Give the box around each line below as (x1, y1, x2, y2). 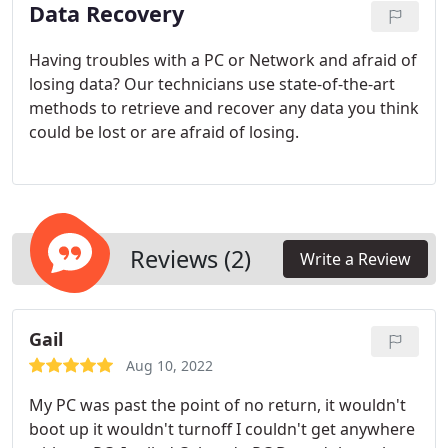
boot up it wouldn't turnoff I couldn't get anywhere (29, 418, 415, 440)
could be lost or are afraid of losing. (29, 121, 299, 143)
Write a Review (300, 248, 411, 270)
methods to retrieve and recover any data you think (29, 97, 419, 119)
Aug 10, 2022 (126, 356, 213, 375)
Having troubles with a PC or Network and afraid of (29, 49, 417, 71)
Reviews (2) (130, 243, 251, 275)
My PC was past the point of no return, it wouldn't (29, 394, 406, 416)
